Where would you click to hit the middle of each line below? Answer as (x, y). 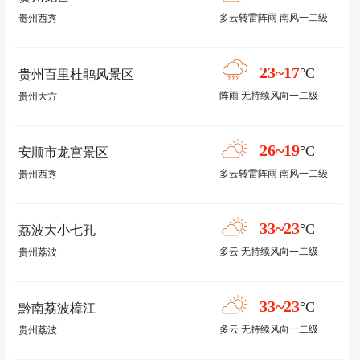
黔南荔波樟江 (57, 308)
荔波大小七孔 (57, 230)
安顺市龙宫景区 (63, 152)
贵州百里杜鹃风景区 (76, 74)
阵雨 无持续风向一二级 (269, 96)
